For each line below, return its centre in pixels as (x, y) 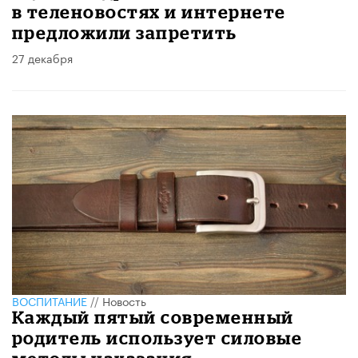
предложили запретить (125, 32)
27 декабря (42, 57)
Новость (124, 301)
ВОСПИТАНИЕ (50, 301)
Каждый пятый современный (153, 317)
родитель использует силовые (157, 338)
